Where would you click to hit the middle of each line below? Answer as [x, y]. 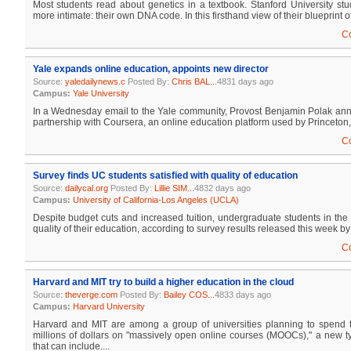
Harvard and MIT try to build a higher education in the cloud [163, 282]
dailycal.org [86, 188]
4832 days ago [222, 188]
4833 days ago [242, 295]
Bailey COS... [189, 295]
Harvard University [109, 306]
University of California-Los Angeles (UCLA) [156, 200]
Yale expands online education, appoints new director [150, 69]
